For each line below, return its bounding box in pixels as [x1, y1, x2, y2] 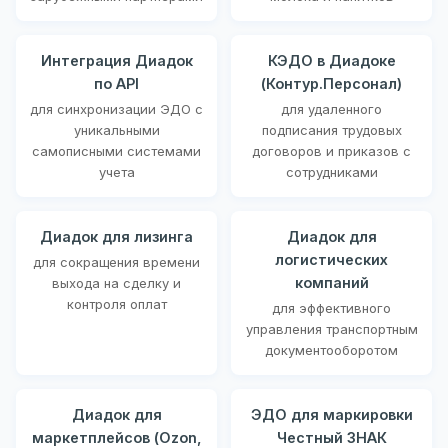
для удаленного [281, 100, 382, 117]
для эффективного [272, 299, 391, 316]
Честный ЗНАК [276, 428, 387, 446]
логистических [275, 250, 388, 268]
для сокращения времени [33, 253, 200, 270]
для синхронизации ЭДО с [30, 100, 203, 117]
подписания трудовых [261, 121, 402, 138]
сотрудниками [285, 163, 378, 180]
